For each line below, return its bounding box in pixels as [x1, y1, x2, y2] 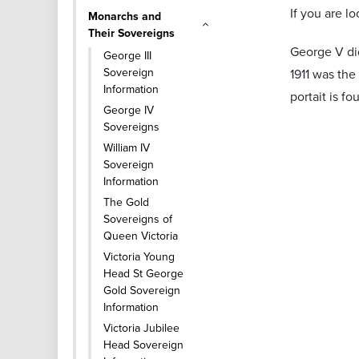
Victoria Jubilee [103, 320, 179, 336]
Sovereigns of [103, 211, 172, 227]
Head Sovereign [103, 337, 184, 353]
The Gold [103, 194, 149, 210]
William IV [103, 139, 150, 155]
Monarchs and [88, 8, 161, 24]
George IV [103, 102, 154, 118]
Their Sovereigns [88, 25, 175, 41]
